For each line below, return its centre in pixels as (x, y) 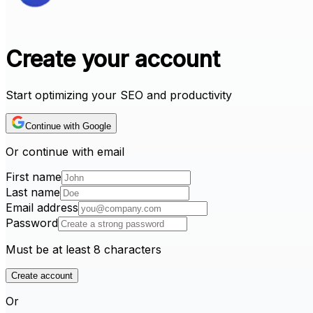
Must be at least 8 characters (83, 249)
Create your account (113, 59)
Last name (33, 192)
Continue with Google (68, 126)
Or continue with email (65, 151)
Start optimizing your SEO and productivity (119, 95)
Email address (42, 207)
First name (34, 176)
